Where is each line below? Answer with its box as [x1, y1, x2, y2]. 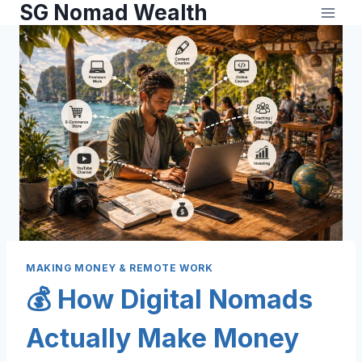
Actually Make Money [26, 322, 299, 354]
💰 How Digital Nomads [26, 283, 313, 315]
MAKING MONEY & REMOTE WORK [26, 261, 213, 274]
